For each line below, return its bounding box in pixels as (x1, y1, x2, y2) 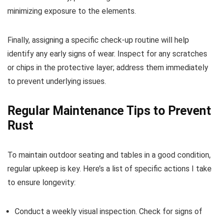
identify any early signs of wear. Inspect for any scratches (7, 49, 207, 59)
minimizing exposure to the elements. (7, 6, 136, 16)
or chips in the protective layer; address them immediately (7, 63, 208, 73)
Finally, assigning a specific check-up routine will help (7, 35, 189, 45)
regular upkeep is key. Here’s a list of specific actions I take (7, 164, 212, 174)
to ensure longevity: (7, 178, 76, 188)
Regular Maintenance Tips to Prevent (7, 104, 211, 118)
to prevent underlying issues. (7, 77, 106, 86)
